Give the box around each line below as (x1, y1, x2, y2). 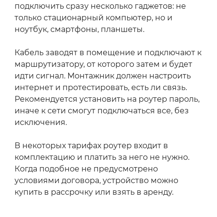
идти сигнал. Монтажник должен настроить (15, 71, 191, 81)
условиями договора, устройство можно (15, 176, 178, 186)
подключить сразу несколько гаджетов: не (15, 1, 186, 11)
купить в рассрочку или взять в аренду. (15, 187, 173, 197)
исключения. (15, 118, 67, 127)
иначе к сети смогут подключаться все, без (15, 106, 189, 116)
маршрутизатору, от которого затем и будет (15, 60, 192, 69)
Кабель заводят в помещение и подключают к (15, 48, 201, 58)
